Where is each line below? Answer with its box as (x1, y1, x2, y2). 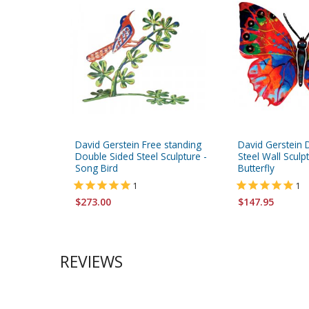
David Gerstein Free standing (75, 138, 201, 152)
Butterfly (238, 161, 275, 175)
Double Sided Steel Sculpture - (75, 150, 207, 163)
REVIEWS (60, 250, 123, 273)
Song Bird (75, 161, 118, 175)
